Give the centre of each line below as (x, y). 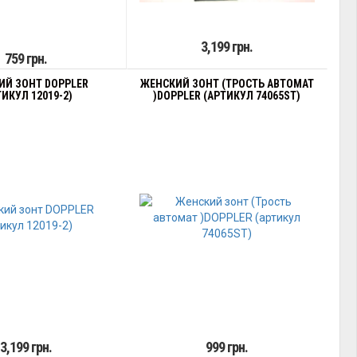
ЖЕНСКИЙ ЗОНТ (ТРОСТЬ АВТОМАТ (227, 84)
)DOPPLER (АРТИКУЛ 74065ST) (227, 96)
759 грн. (25, 59)
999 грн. (227, 347)
